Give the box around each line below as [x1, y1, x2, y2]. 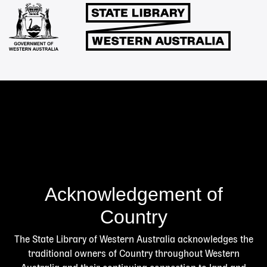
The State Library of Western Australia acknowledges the [14, 235, 253, 244]
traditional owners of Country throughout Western [27, 250, 240, 259]
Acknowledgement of [44, 183, 223, 205]
